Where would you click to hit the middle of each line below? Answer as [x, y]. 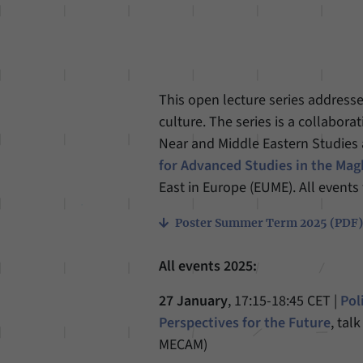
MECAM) [184, 345]
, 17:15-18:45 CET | [284, 301]
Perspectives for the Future [245, 323]
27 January [194, 301]
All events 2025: [208, 266]
